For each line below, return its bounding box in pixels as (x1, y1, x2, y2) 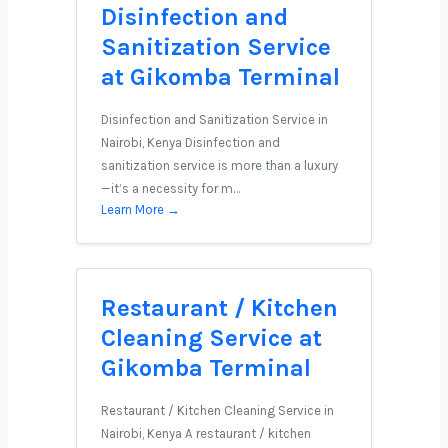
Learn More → (101, 202, 180, 217)
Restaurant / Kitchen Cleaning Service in (101, 403, 334, 418)
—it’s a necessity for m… (101, 181, 240, 196)
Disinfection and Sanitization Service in (101, 112, 328, 127)
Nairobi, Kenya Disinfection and (101, 135, 280, 150)
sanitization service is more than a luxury (101, 158, 338, 173)
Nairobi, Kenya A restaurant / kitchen (101, 426, 311, 441)
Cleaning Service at (101, 324, 322, 352)
